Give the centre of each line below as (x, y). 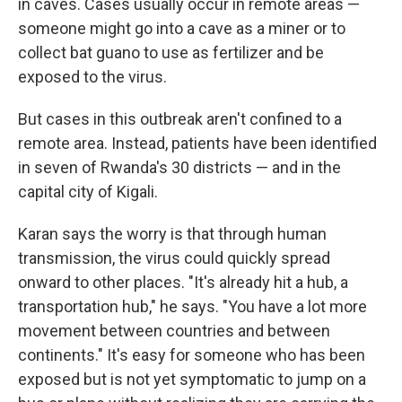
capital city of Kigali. (88, 192)
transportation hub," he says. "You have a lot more (192, 306)
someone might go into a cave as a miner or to (182, 28)
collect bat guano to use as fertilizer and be (171, 52)
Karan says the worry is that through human (172, 234)
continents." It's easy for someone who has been (192, 355)
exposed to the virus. (92, 77)
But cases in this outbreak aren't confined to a (180, 119)
